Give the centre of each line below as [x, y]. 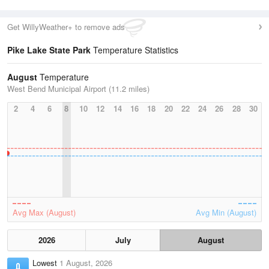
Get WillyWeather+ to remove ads [66, 27]
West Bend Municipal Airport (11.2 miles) [78, 89]
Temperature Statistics [134, 50]
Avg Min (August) [226, 212]
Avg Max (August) [44, 212]
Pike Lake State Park [49, 50]
